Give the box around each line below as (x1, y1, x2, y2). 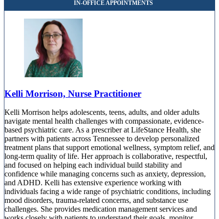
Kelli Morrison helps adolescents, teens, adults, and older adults (4, 108, 199, 117)
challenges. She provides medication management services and (4, 205, 197, 214)
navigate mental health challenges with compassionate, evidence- (4, 117, 204, 126)
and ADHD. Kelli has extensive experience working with (4, 178, 181, 187)
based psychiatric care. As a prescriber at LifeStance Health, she (4, 126, 201, 134)
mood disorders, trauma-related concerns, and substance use (4, 196, 188, 205)
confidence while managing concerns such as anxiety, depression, (4, 170, 206, 178)
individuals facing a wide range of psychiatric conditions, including (4, 187, 211, 196)
